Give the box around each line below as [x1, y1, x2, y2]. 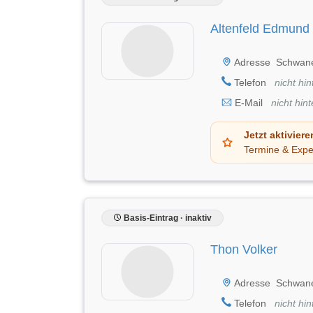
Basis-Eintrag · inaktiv [122, 212, 212, 223]
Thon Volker [210, 242, 277, 256]
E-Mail [232, 96, 265, 108]
